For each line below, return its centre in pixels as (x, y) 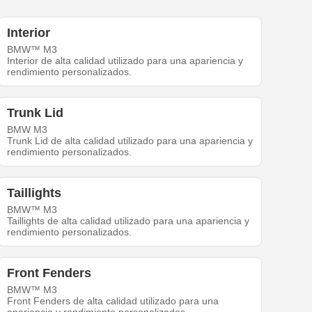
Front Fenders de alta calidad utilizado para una (113, 301)
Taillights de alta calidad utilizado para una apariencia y (128, 221)
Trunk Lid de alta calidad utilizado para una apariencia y (130, 141)
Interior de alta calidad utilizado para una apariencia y (125, 61)
